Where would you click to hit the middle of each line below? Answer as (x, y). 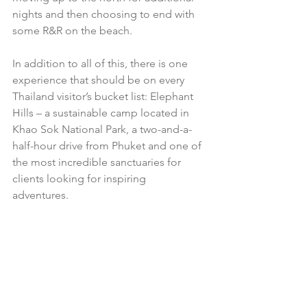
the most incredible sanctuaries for (98, 162)
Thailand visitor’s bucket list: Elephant (104, 97)
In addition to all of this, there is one (101, 64)
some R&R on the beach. (74, 31)
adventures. (42, 195)
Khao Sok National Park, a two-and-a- (102, 130)
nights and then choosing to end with (105, 14)
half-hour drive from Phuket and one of (108, 146)
